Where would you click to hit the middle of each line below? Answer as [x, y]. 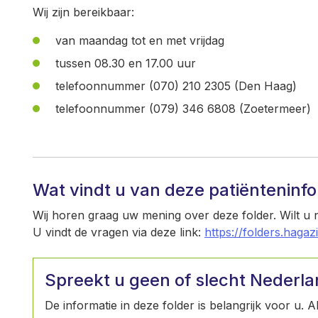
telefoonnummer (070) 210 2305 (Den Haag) [176, 86]
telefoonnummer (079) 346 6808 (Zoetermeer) [183, 109]
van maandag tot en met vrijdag [140, 40]
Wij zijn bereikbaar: [83, 12]
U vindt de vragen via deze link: [119, 232]
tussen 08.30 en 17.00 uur [126, 63]
